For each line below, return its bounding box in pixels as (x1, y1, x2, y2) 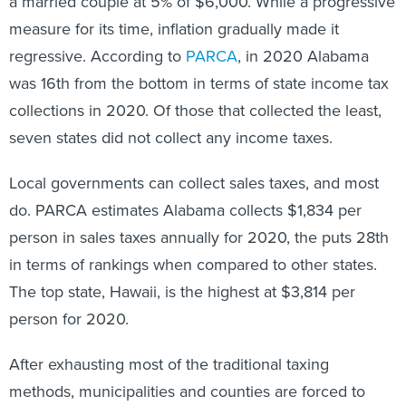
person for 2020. (9, 307, 129, 331)
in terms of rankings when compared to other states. (9, 253, 377, 276)
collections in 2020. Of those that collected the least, (9, 99, 382, 122)
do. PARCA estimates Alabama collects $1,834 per (9, 198, 362, 222)
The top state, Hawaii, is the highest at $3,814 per (9, 280, 355, 304)
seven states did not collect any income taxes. (9, 126, 333, 150)
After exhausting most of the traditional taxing (9, 353, 329, 376)
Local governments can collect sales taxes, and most (9, 171, 379, 195)
